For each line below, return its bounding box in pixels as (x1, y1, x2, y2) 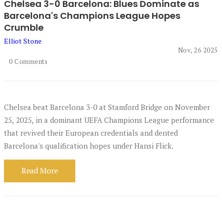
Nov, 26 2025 (177, 46, 218, 55)
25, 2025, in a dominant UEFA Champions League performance (4, 114, 214, 125)
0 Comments (9, 56, 48, 66)
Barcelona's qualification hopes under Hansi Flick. (4, 140, 173, 151)
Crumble (4, 21, 44, 34)
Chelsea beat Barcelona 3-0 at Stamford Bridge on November (4, 102, 210, 112)
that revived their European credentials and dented (4, 127, 178, 138)
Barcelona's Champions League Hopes (4, 9, 180, 22)
